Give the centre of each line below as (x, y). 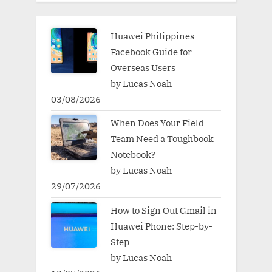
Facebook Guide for (151, 52)
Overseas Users (143, 68)
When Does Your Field (157, 123)
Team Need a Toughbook (162, 139)
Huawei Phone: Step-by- (161, 226)
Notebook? (134, 155)
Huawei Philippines (152, 36)
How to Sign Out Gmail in (163, 210)
